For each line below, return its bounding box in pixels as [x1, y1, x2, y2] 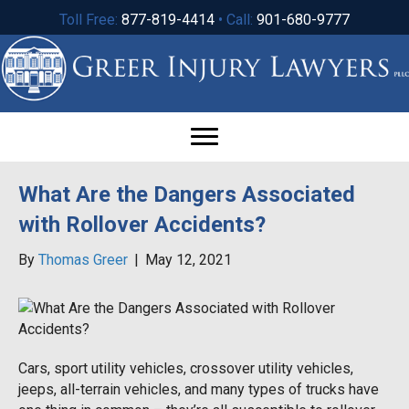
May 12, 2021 [145, 250, 232, 268]
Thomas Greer [38, 250, 128, 268]
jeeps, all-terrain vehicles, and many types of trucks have [18, 380, 379, 398]
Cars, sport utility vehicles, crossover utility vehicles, [18, 359, 353, 377]
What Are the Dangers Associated [18, 181, 355, 207]
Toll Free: [59, 11, 121, 28]
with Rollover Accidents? [18, 211, 266, 237]
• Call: [215, 11, 257, 28]
